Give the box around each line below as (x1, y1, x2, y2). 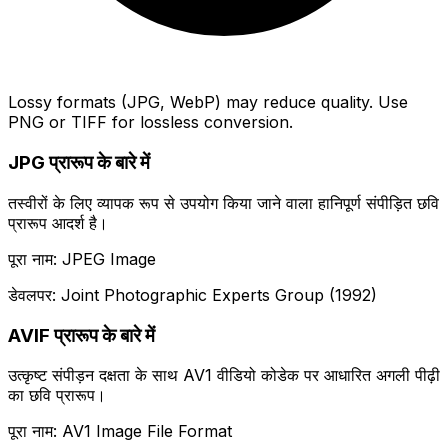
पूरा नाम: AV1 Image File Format (8, 421, 232, 442)
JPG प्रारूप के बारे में (8, 151, 150, 175)
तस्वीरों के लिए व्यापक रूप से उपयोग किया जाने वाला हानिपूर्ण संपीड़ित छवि (8, 192, 439, 213)
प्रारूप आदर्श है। (8, 212, 108, 233)
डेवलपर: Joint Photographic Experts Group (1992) (8, 284, 377, 305)
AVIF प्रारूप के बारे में (8, 323, 155, 347)
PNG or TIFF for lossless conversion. (8, 112, 293, 133)
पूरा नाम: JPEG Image (8, 248, 156, 269)
